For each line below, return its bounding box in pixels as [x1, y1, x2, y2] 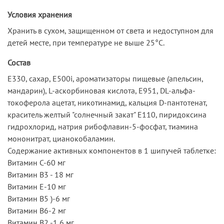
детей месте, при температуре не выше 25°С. [7, 37, 164, 47]
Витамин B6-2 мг [7, 205, 66, 215]
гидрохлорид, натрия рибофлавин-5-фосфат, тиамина [7, 121, 198, 131]
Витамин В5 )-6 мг [7, 193, 70, 203]
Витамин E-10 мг [7, 181, 66, 191]
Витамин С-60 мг [7, 157, 65, 167]
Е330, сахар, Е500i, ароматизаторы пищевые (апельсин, [7, 73, 203, 83]
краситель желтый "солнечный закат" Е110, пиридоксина [7, 109, 206, 119]
